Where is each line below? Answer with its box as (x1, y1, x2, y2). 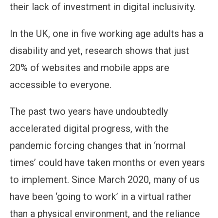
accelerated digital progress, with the (10, 122, 169, 134)
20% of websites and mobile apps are (10, 61, 169, 73)
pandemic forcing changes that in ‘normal (10, 139, 185, 151)
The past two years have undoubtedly (10, 105, 168, 117)
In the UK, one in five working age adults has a (10, 27, 203, 39)
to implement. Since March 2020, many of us (10, 173, 200, 185)
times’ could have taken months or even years (10, 156, 205, 168)
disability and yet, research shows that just (10, 44, 189, 56)
